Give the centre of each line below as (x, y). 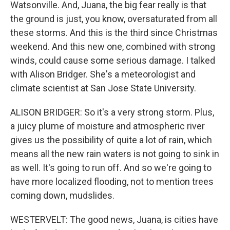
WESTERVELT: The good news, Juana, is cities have (114, 219)
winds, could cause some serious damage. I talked (113, 60)
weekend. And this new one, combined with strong (113, 46)
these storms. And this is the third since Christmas (114, 33)
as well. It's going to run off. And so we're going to (111, 168)
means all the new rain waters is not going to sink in (115, 154)
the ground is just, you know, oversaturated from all (114, 19)
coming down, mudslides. (62, 195)
